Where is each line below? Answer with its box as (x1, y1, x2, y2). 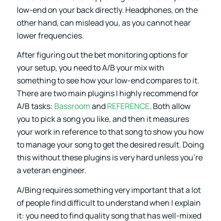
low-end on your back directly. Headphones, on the (16, 4, 198, 15)
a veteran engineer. (16, 165, 86, 176)
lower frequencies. (16, 30, 84, 41)
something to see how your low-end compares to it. (16, 75, 199, 86)
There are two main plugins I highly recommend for (16, 88, 199, 99)
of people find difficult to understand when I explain (16, 197, 201, 208)
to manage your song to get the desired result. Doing (16, 139, 204, 150)
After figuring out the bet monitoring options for (16, 49, 188, 61)
